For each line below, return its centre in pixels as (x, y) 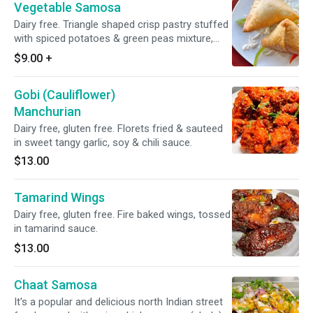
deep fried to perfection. (70, 52)
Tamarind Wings (59, 197)
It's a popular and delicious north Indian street (118, 302)
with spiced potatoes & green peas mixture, (114, 38)
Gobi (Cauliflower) (65, 95)
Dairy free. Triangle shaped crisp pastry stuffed (121, 24)
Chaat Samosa (56, 285)
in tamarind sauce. (56, 228)
